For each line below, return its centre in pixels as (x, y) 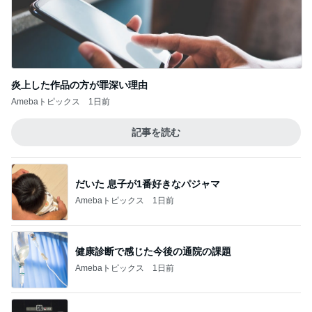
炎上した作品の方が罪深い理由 (79, 85)
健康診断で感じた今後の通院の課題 (153, 251)
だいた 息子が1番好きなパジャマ (148, 184)
